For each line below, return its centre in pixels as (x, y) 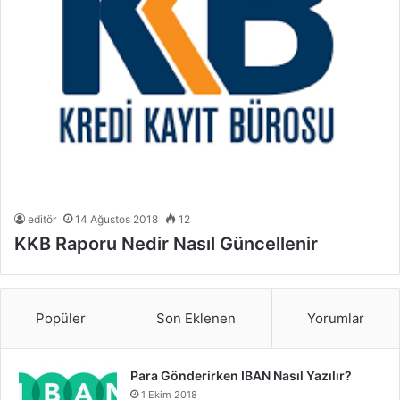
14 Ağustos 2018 (117, 219)
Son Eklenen (196, 318)
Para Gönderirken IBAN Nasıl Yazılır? (241, 375)
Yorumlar (335, 318)
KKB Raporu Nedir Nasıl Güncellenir (166, 243)
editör (42, 219)
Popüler (61, 318)
